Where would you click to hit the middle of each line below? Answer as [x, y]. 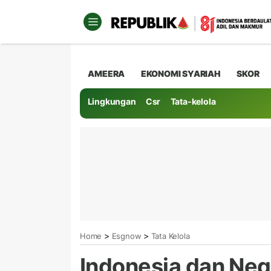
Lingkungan [112, 102]
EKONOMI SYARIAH [181, 73]
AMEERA [106, 73]
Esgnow [126, 236]
